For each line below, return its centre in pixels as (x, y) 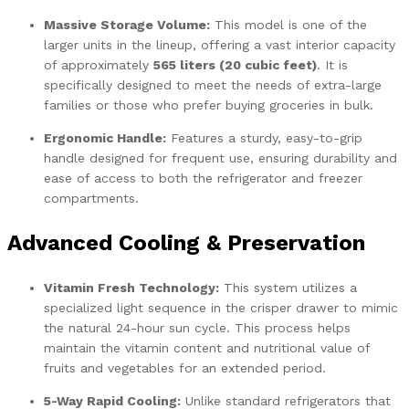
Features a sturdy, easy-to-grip (264, 137)
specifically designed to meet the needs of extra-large (213, 84)
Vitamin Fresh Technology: (131, 287)
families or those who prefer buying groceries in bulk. (209, 105)
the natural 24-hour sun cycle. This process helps (197, 327)
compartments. (91, 198)
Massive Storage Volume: (127, 24)
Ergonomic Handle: (105, 137)
